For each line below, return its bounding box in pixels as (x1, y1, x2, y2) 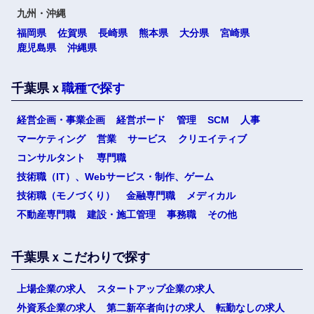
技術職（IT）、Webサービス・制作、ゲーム (17, 171, 214, 182)
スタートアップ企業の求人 (97, 283, 214, 294)
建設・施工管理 (87, 209, 156, 220)
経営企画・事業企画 (17, 114, 105, 125)
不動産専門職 (17, 209, 76, 220)
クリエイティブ (178, 133, 247, 144)
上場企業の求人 (17, 283, 86, 294)
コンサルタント (17, 152, 86, 163)
